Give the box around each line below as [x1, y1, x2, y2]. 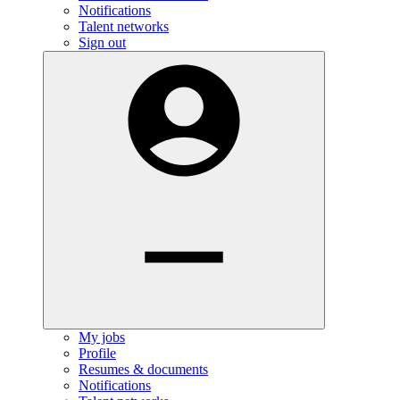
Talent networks [79, 18, 169, 34]
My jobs [79, 329, 125, 345]
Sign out [79, 34, 126, 50]
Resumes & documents [79, 361, 208, 377]
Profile [79, 345, 116, 361]
